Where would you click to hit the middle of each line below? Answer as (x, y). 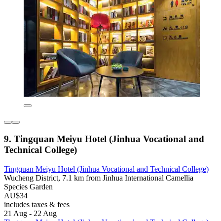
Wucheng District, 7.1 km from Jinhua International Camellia (99, 178)
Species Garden (28, 186)
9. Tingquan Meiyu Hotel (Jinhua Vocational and (104, 139)
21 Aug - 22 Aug (30, 213)
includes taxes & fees (37, 204)
